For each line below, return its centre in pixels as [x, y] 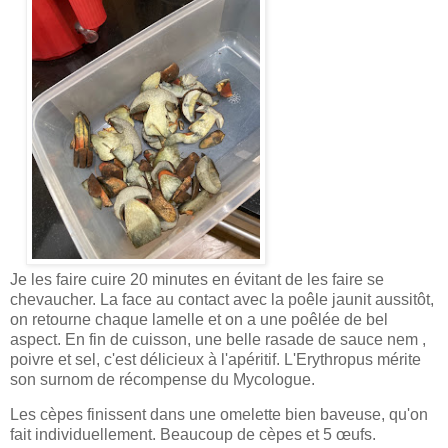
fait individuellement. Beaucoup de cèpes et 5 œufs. [193, 435]
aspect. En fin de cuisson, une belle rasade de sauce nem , [218, 339]
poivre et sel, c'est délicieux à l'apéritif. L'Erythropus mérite [215, 359]
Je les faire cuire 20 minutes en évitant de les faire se [197, 279]
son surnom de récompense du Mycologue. [162, 379]
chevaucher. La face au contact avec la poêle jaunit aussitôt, [222, 299]
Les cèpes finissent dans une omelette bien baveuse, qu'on [219, 415]
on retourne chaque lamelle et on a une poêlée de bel [199, 319]
